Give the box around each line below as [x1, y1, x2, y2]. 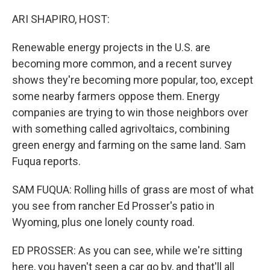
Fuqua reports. [12, 155, 81, 168]
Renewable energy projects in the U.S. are [12, 41, 210, 54]
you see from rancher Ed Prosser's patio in [12, 199, 215, 212]
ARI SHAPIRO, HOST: [12, 13, 110, 25]
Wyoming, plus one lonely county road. [12, 216, 195, 228]
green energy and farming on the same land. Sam [12, 139, 246, 151]
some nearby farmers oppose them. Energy [12, 90, 220, 102]
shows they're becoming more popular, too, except [12, 74, 253, 86]
